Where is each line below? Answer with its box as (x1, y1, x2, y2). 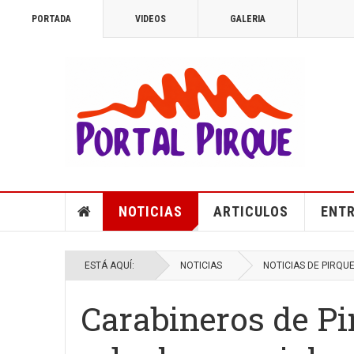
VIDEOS (135, 13, 166, 24)
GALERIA (230, 13, 265, 24)
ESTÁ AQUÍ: (85, 260, 139, 271)
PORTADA (32, 13, 71, 24)
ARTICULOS (213, 203, 288, 220)
